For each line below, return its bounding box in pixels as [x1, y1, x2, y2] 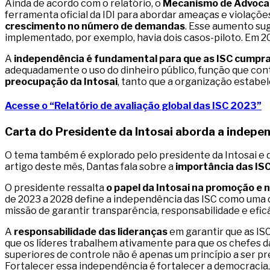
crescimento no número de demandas [5, 20, 185, 33]
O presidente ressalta [5, 182, 106, 194]
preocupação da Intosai [5, 76, 118, 88]
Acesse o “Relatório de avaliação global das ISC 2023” [5, 100, 262, 112]
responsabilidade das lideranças [12, 226, 168, 238]
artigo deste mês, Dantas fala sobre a [5, 161, 175, 173]
